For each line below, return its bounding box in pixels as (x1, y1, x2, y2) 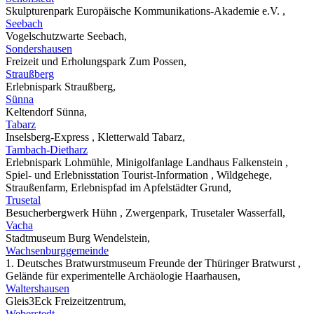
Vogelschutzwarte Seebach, (6, 29, 127, 42)
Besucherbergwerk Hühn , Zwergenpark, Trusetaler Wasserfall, (6, 206, 285, 219)
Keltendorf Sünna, (6, 105, 87, 118)
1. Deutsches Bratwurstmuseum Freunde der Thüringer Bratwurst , (6, 257, 301, 269)
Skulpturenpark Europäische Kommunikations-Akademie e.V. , (6, 4, 285, 17)
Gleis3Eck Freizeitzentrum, (6, 294, 126, 307)
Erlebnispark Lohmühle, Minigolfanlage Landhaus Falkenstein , (6, 156, 288, 168)
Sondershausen (6, 42, 72, 55)
